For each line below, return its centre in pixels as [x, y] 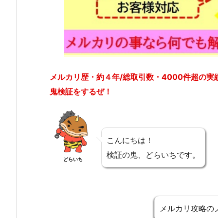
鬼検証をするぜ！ [81, 92]
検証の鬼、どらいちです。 [153, 154]
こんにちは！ [130, 140]
